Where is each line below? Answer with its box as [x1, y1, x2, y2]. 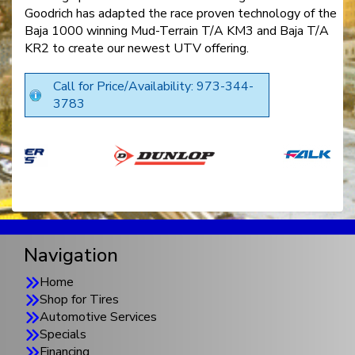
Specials [40, 325, 86, 343]
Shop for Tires [40, 290, 119, 308]
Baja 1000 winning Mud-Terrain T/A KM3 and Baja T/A [25, 21, 329, 40]
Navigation [24, 242, 118, 268]
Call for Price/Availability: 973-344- [53, 77, 254, 95]
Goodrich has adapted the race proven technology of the [25, 4, 337, 22]
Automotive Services [40, 307, 157, 326]
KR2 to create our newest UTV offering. [25, 39, 249, 57]
